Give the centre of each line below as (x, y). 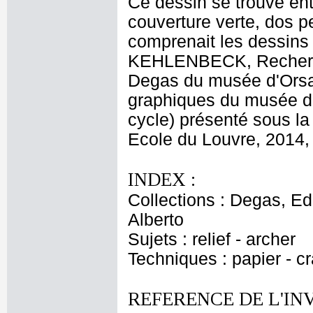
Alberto (156, 220)
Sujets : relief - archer (212, 239)
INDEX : (162, 180)
